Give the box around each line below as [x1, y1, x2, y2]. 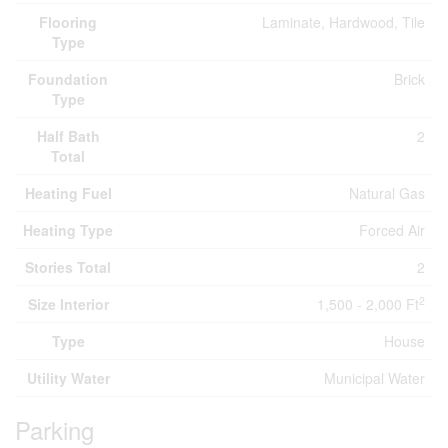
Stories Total [25, 257, 111, 277]
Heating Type [23, 220, 113, 240]
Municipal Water [324, 368, 425, 388]
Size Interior [27, 294, 109, 314]
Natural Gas [349, 183, 425, 203]
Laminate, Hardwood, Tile [262, 12, 425, 32]
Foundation [28, 69, 108, 89]
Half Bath [36, 126, 100, 146]
